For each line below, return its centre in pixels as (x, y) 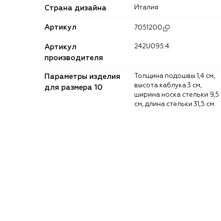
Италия (149, 7)
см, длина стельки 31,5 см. (175, 104)
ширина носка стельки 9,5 (177, 95)
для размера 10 (74, 87)
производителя (74, 58)
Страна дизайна (75, 8)
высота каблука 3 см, (168, 85)
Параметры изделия (82, 76)
